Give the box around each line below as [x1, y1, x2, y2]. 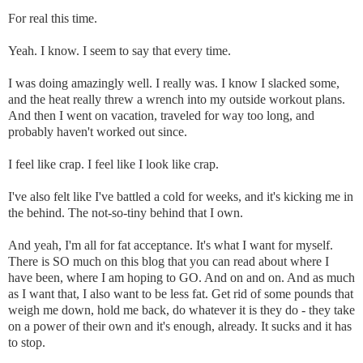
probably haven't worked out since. [8, 124, 190, 139]
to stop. [8, 335, 49, 349]
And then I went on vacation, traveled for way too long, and [8, 108, 314, 122]
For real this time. [8, 11, 100, 25]
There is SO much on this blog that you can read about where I [8, 254, 329, 268]
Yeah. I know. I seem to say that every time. [8, 43, 234, 58]
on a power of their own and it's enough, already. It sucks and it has [8, 318, 352, 333]
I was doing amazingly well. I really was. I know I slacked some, [8, 75, 340, 90]
